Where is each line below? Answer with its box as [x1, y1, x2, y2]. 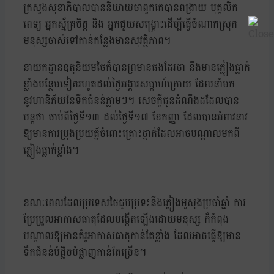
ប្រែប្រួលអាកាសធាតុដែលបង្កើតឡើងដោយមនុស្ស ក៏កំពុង [23, 210, 229, 229]
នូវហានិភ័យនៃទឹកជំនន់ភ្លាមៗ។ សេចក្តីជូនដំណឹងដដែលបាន [23, 91, 239, 111]
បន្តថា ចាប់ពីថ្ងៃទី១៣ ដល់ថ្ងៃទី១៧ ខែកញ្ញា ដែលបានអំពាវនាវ [23, 108, 248, 127]
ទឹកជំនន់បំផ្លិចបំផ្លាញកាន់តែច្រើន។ [23, 243, 146, 262]
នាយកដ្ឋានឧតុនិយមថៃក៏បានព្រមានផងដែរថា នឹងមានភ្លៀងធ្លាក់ [23, 58, 250, 78]
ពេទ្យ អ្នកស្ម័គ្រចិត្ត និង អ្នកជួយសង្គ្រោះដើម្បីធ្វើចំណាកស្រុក [23, 15, 237, 34]
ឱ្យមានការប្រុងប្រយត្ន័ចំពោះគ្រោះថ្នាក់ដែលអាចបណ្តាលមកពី [23, 124, 240, 144]
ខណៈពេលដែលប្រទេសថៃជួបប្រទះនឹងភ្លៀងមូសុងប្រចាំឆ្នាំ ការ [23, 193, 246, 213]
